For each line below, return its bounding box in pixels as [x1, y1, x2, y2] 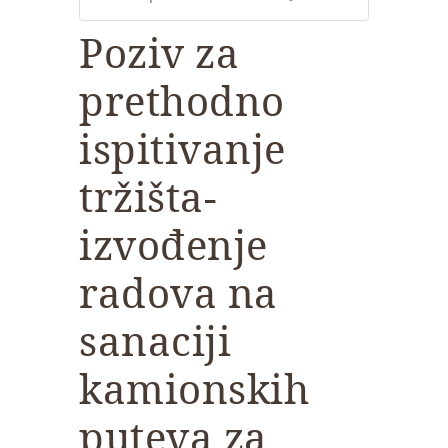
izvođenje [79, 217, 268, 273]
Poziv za [79, 25, 239, 81]
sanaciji [79, 313, 231, 369]
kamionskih [79, 361, 309, 417]
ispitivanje [79, 121, 286, 177]
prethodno [79, 73, 285, 129]
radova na [79, 265, 278, 321]
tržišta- [79, 169, 216, 225]
